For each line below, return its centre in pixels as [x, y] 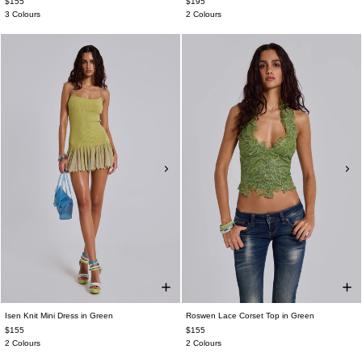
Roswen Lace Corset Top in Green [250, 316]
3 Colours [23, 14]
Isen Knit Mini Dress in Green [59, 316]
